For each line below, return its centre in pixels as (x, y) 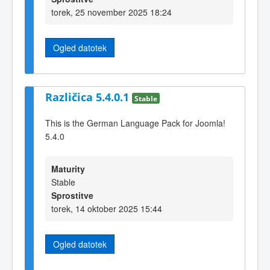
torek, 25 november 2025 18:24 (111, 12)
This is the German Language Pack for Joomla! (135, 123)
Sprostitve (72, 196)
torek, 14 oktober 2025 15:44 (107, 209)
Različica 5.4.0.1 (89, 97)
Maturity (68, 169)
